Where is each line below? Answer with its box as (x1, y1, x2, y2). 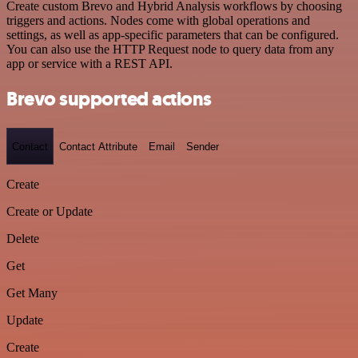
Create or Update (6, 205, 93, 218)
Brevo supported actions (6, 86, 212, 113)
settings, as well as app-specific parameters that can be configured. (6, 27, 339, 42)
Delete (6, 232, 39, 245)
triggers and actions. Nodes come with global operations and (6, 13, 310, 27)
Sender (186, 140, 219, 153)
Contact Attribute (59, 140, 137, 153)
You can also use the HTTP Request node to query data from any (6, 42, 334, 56)
